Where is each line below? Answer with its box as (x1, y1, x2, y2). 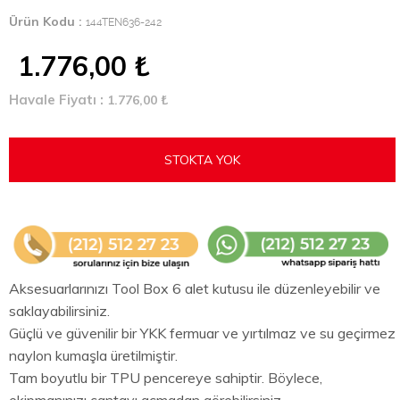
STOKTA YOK (164, 152, 240, 168)
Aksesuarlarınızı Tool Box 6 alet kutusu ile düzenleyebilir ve (9, 279, 380, 297)
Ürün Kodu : (9, 13, 86, 29)
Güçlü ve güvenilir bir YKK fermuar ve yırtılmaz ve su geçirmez (9, 323, 396, 342)
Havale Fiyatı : (9, 91, 107, 108)
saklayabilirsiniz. (9, 301, 110, 320)
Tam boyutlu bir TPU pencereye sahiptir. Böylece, (9, 368, 322, 387)
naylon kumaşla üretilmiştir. (9, 346, 178, 364)
